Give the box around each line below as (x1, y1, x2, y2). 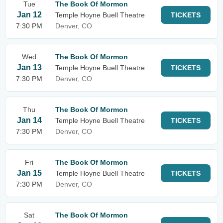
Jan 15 (16, 169, 42, 177)
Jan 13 (16, 63, 42, 72)
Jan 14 (16, 116, 42, 124)
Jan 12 (16, 10, 42, 19)
